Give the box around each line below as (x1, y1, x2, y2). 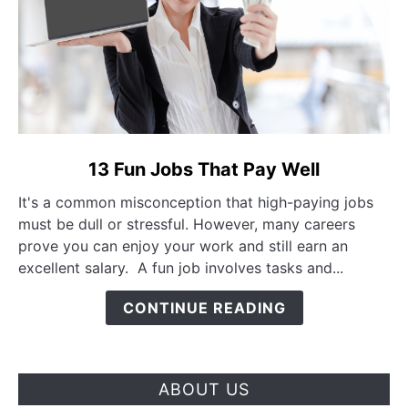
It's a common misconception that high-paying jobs (18, 192, 373, 211)
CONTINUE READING (122, 298, 286, 317)
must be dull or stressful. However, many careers (18, 214, 355, 233)
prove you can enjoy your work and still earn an (18, 236, 348, 255)
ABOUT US (158, 379, 250, 399)
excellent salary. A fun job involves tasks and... (18, 258, 343, 277)
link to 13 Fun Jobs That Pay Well (17, 152, 245, 171)
